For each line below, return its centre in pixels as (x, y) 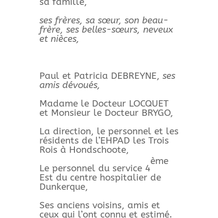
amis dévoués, (70, 85)
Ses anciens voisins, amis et (100, 205)
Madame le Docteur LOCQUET (104, 103)
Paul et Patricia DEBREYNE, (101, 76)
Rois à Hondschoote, (84, 150)
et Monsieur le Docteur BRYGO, (106, 113)
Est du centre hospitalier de (100, 177)
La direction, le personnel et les (109, 131)
